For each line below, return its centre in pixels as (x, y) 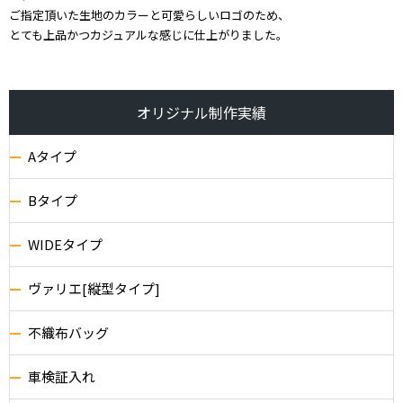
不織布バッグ (68, 333)
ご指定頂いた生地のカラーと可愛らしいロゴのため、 (149, 15)
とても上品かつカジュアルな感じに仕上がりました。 (148, 35)
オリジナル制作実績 (201, 113)
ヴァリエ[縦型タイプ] (94, 289)
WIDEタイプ (65, 245)
